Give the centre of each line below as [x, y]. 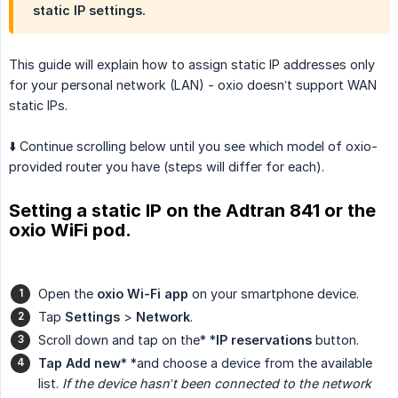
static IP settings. [89, 10]
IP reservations [264, 339]
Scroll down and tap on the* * [127, 339]
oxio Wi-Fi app [143, 293]
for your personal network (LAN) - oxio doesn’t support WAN [193, 84]
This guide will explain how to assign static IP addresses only [192, 64]
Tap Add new [80, 362]
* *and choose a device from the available [247, 362]
